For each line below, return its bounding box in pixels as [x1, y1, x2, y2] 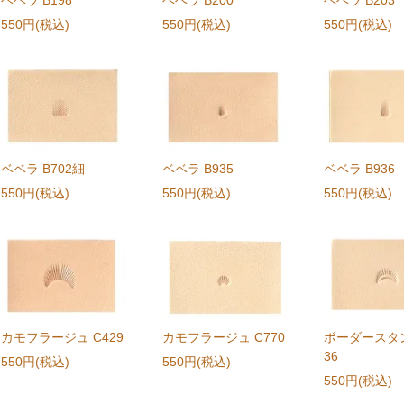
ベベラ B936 [323, 161, 395, 177]
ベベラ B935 [162, 161, 234, 177]
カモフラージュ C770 [162, 330, 286, 345]
